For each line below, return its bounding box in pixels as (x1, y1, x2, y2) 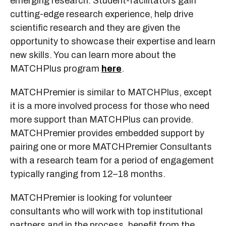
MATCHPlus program (10, 63, 101, 74)
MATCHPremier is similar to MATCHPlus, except (10, 87, 212, 97)
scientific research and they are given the (10, 22, 180, 33)
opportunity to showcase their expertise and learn (10, 36, 215, 46)
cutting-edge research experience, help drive (10, 9, 193, 19)
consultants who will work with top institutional (10, 206, 203, 216)
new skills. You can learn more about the (10, 49, 176, 60)
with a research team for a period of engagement (10, 155, 214, 165)
